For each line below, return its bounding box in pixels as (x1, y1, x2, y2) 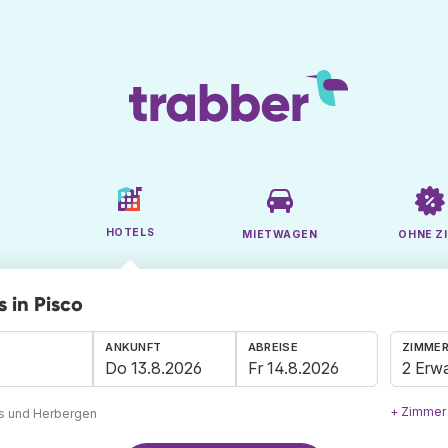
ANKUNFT (105, 340, 162, 355)
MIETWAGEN (242, 228, 318, 242)
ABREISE (247, 340, 298, 355)
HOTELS (105, 226, 155, 240)
